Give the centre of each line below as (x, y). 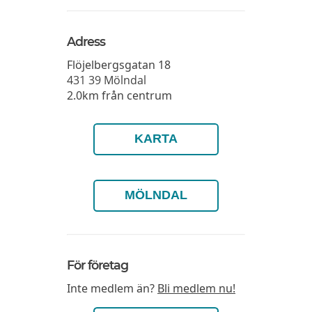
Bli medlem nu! (196, 289)
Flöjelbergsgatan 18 (119, 65)
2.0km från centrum (119, 96)
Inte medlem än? (112, 289)
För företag (97, 265)
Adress (86, 42)
